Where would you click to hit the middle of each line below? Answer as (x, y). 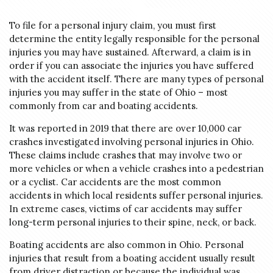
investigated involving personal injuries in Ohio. (148, 142)
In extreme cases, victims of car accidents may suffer (126, 209)
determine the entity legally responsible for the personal (134, 39)
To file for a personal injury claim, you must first (113, 25)
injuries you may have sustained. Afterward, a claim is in (130, 52)
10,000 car (220, 128)
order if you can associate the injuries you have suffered (131, 66)
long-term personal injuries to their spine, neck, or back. (136, 222)
